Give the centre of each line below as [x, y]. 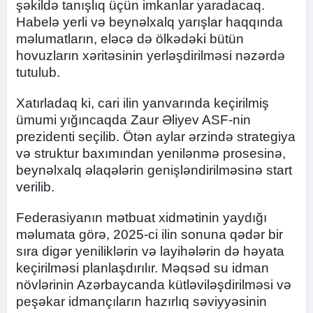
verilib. [35, 187]
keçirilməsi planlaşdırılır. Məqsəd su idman [143, 268]
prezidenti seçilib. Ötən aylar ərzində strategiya [156, 136]
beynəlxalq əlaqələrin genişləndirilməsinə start [154, 170]
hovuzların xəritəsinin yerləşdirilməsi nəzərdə [151, 55]
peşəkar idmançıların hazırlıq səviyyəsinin [141, 301]
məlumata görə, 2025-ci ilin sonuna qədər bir [150, 234]
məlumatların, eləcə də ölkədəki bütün [130, 38]
